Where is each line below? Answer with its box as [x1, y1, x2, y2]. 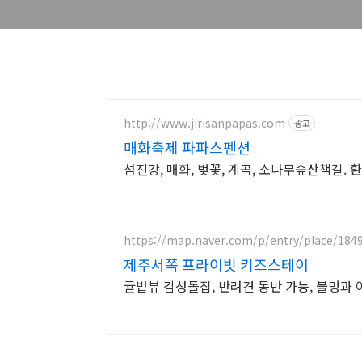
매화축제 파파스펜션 [124, 137, 250, 158]
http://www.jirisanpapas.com [124, 114, 285, 131]
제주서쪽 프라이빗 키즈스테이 [124, 254, 309, 275]
